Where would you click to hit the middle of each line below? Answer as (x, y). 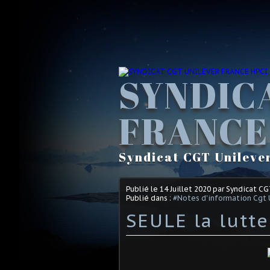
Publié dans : (149, 198)
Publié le (143, 189)
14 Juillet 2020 (185, 189)
